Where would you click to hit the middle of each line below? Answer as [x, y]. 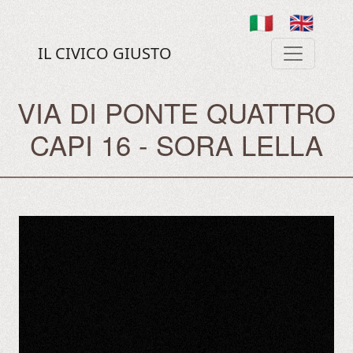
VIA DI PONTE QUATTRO [176, 112]
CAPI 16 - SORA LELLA [176, 144]
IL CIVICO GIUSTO [105, 53]
